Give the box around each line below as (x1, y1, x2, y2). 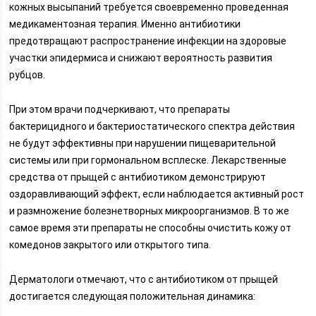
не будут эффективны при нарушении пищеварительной (9, 138, 276, 149)
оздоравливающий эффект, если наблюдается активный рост (9, 188, 305, 200)
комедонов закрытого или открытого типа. (9, 239, 212, 250)
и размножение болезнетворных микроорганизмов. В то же (9, 205, 290, 217)
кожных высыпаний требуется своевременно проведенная (9, 1, 289, 13)
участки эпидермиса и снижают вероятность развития (9, 52, 273, 63)
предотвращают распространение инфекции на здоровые (9, 35, 287, 47)
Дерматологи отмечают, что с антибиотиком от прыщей (9, 274, 279, 285)
